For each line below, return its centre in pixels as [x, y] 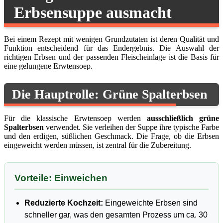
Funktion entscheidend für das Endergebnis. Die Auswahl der [111, 48]
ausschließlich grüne [183, 118]
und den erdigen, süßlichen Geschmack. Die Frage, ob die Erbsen [111, 136]
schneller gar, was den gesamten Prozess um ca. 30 [116, 215]
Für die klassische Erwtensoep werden [75, 118]
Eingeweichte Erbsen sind [150, 203]
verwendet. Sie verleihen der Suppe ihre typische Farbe [131, 127]
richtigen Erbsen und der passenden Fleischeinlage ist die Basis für [111, 57]
